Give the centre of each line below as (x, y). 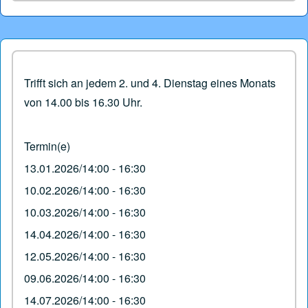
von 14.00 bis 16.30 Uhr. (83, 102)
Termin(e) (47, 146)
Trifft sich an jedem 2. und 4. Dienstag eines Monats (150, 82)
